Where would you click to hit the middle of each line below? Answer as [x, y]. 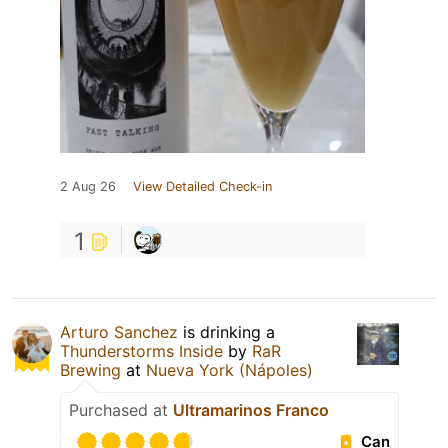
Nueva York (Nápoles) [229, 369]
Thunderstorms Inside [141, 350]
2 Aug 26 [88, 186]
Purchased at [121, 409]
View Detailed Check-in [202, 186]
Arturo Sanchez [119, 331]
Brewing [90, 369]
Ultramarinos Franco [251, 409]
